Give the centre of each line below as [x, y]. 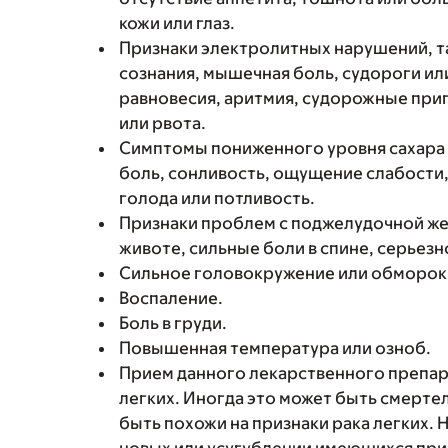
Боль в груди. [173, 323]
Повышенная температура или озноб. [275, 348]
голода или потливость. [217, 198]
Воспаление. [171, 298]
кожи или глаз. [177, 23]
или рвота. [162, 123]
